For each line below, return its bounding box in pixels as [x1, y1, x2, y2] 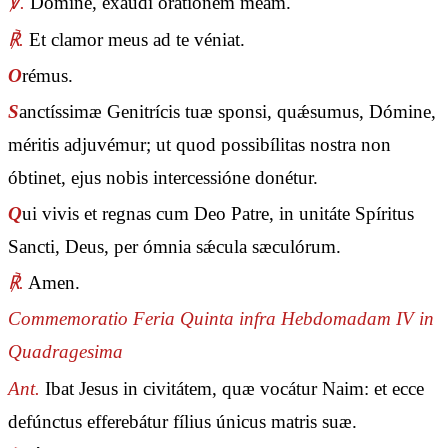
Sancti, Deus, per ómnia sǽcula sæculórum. [8, 236, 341, 258]
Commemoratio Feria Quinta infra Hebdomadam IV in [8, 308, 434, 330]
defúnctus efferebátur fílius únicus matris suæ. [8, 410, 357, 432]
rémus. [22, 64, 73, 86]
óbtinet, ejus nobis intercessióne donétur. [8, 166, 318, 188]
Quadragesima [8, 341, 123, 363]
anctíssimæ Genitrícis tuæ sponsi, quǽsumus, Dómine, [19, 100, 436, 122]
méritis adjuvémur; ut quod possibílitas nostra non [8, 133, 391, 155]
